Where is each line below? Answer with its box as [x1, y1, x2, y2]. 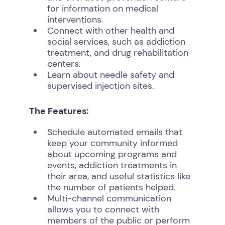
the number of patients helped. [47, 181, 176, 193]
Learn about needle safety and [47, 69, 174, 81]
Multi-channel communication [47, 192, 171, 204]
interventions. [47, 14, 103, 26]
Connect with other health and [47, 25, 174, 37]
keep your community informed [47, 137, 178, 149]
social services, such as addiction [47, 36, 185, 48]
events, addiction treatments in [47, 159, 177, 171]
